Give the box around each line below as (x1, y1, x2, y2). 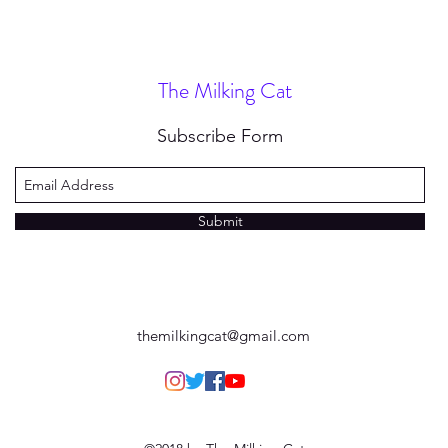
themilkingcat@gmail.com (136, 326, 310, 346)
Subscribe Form (157, 125, 283, 148)
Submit (197, 212, 243, 231)
